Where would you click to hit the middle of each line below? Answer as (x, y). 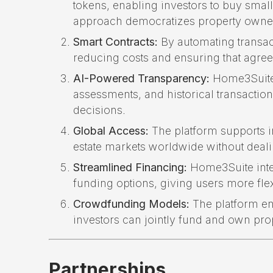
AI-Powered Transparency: (141, 78)
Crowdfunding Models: (131, 204)
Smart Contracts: (115, 41)
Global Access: (111, 130)
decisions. (99, 110)
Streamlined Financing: (130, 167)
